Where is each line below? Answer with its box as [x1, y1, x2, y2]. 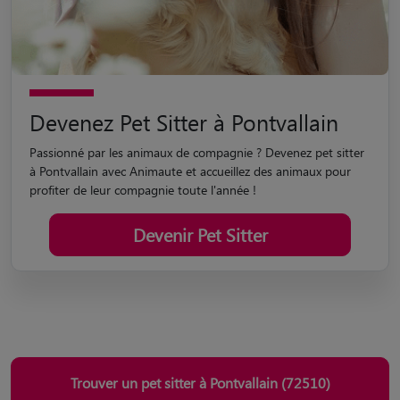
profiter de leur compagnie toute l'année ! [29, 180, 256, 198]
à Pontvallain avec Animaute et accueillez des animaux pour [29, 162, 351, 179]
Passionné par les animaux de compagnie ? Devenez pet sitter [29, 143, 364, 161]
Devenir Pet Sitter [132, 221, 268, 246]
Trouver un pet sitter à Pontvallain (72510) [70, 372, 330, 392]
